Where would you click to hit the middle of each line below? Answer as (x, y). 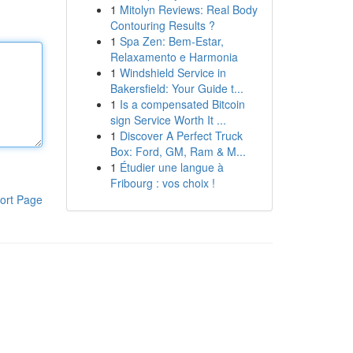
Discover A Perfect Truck (181, 136)
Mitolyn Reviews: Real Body (188, 9)
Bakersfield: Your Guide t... (176, 88)
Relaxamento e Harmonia (174, 57)
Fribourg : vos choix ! (162, 183)
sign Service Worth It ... (168, 120)
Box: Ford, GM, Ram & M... (178, 151)
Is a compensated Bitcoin (182, 104)
